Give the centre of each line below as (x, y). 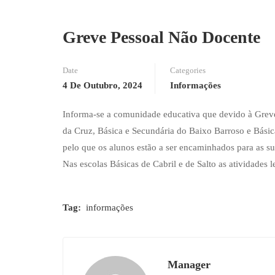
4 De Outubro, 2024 (103, 85)
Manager (189, 264)
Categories (188, 70)
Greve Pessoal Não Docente (161, 37)
